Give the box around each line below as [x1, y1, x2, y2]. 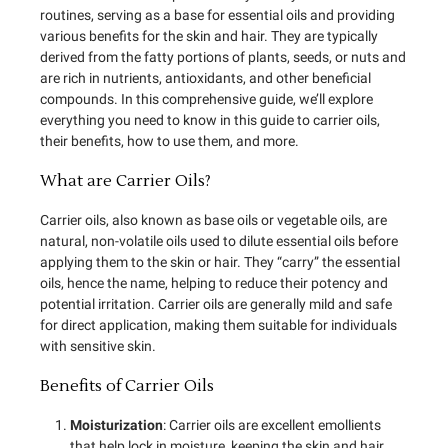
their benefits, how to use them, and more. [40, 132, 299, 149]
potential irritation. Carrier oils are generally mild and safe [40, 295, 392, 312]
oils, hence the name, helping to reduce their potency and [40, 274, 388, 291]
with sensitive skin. [40, 337, 156, 354]
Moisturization [70, 416, 163, 433]
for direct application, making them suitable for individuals [40, 316, 397, 333]
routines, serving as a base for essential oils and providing [40, 6, 395, 23]
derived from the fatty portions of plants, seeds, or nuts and [40, 48, 406, 65]
